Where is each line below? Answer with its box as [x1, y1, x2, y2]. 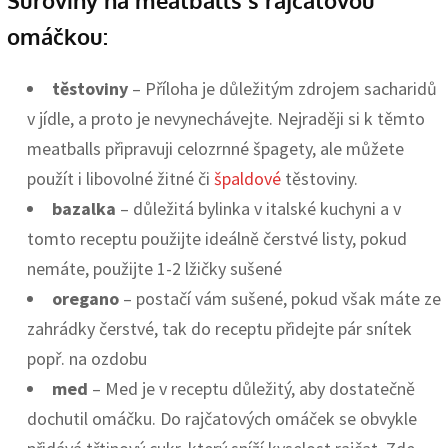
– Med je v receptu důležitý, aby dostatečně [88, 376, 415, 400]
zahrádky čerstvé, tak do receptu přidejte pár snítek [27, 316, 412, 340]
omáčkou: [7, 21, 108, 50]
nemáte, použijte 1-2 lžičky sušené [27, 256, 282, 280]
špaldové [214, 166, 281, 190]
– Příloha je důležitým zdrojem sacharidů [128, 76, 437, 100]
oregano [52, 286, 119, 310]
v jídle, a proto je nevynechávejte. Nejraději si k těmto [27, 106, 425, 130]
